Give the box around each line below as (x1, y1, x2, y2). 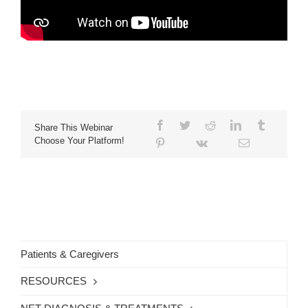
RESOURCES (21, 274, 87, 287)
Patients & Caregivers (21, 247, 119, 260)
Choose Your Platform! (34, 135, 124, 146)
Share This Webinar (34, 122, 113, 133)
